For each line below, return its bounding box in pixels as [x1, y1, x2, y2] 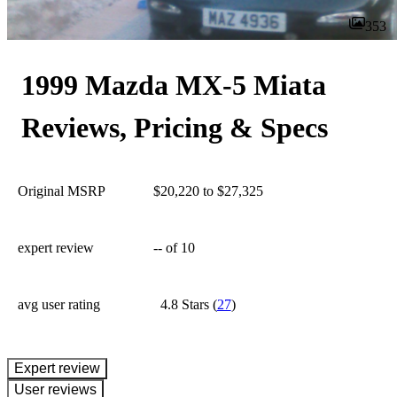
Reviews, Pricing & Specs [21, 112, 328, 144]
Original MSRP [18, 183, 105, 198]
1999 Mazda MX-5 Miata [21, 69, 326, 101]
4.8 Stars [160, 297, 209, 312]
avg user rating [18, 297, 100, 312]
